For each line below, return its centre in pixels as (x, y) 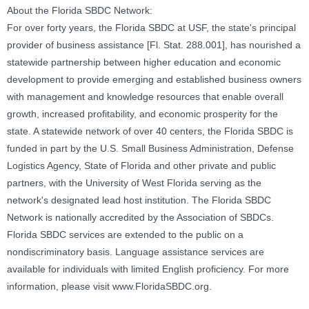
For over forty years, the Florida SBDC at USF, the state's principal (151, 28)
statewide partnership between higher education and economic (144, 62)
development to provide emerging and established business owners (154, 80)
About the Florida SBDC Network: (80, 11)
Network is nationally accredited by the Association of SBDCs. (140, 218)
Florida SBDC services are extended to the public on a (125, 235)
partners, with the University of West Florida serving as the (134, 183)
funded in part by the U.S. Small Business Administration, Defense (150, 149)
